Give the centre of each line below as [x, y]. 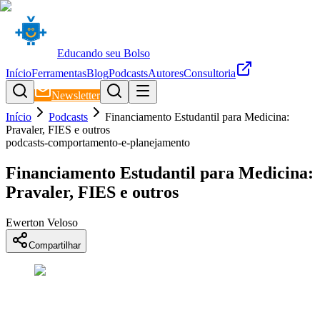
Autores [166, 73]
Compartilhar [55, 245]
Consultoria [210, 73]
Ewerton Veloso [42, 222]
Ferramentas [59, 73]
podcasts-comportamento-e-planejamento [98, 142]
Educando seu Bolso [104, 53]
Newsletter [76, 95]
